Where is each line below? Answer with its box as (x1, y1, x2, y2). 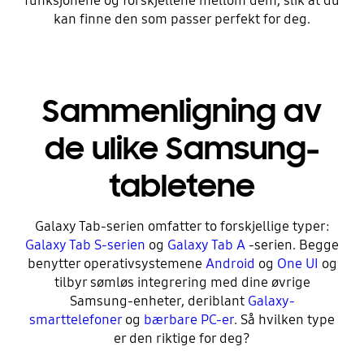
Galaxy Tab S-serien (25, 236, 145, 254)
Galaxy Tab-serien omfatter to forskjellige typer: (34, 218, 330, 236)
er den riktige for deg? (114, 330, 250, 348)
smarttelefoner (29, 311, 122, 329)
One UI (276, 255, 318, 273)
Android (205, 255, 255, 273)
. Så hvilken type (234, 311, 335, 329)
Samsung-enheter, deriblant (69, 292, 248, 310)
